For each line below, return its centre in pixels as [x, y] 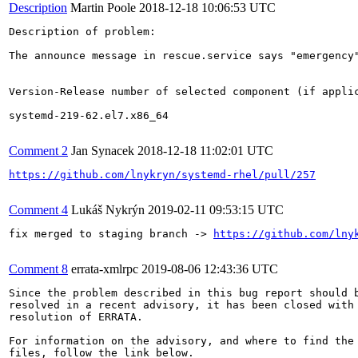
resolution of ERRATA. [76, 316]
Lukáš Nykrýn [108, 209]
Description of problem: [82, 31]
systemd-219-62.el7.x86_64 [89, 115]
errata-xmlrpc [105, 268]
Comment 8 [38, 268]
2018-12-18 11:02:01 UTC [205, 150]
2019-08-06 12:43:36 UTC [210, 268]
